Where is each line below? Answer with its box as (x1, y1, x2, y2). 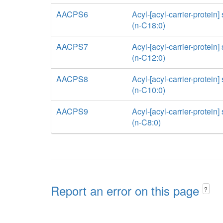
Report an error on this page (51, 182, 203, 199)
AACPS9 (56, 106, 88, 117)
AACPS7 (56, 41, 88, 52)
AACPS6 (56, 8, 88, 20)
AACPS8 (56, 73, 88, 85)
